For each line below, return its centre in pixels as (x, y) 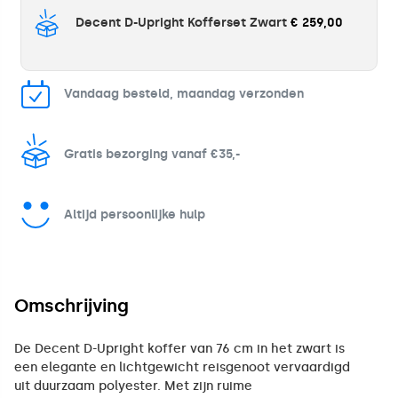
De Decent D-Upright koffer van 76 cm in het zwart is (179, 348)
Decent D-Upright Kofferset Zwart (181, 22)
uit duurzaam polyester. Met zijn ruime (133, 386)
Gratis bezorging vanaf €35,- (152, 154)
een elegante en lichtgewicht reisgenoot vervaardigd (182, 367)
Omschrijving (72, 305)
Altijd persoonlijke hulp (135, 214)
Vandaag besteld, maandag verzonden (184, 93)
